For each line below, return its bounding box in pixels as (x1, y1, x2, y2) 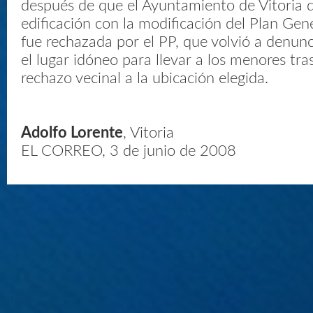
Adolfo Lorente (21, 125, 123, 140)
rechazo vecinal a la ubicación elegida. (21, 71, 268, 86)
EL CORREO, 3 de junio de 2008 (21, 143, 236, 159)
